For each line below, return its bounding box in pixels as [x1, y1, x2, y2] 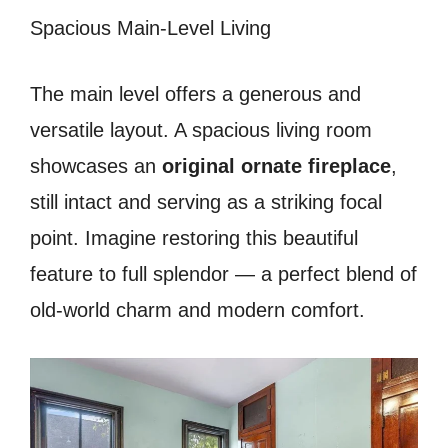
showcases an [30, 155, 162, 178]
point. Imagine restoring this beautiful [30, 227, 358, 250]
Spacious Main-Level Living [30, 17, 271, 40]
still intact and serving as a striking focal [30, 191, 382, 214]
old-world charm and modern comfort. [30, 299, 365, 322]
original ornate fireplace [162, 155, 391, 178]
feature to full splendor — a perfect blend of [30, 263, 417, 286]
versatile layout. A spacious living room [30, 119, 372, 142]
